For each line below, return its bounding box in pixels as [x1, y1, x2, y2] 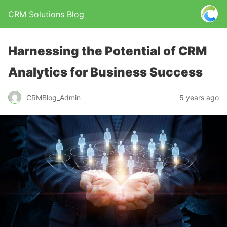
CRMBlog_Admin [26, 93, 81, 102]
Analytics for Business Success [8, 65, 203, 80]
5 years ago [179, 93, 219, 102]
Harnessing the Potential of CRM [8, 44, 207, 58]
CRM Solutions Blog [8, 9, 84, 19]
